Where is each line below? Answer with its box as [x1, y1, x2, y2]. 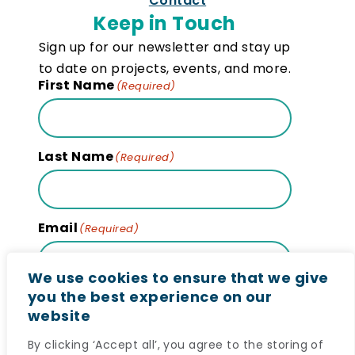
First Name [38, 76, 115, 95]
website [28, 306, 91, 326]
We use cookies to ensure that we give [28, 268, 329, 288]
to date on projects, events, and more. [38, 59, 292, 78]
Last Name [38, 147, 114, 166]
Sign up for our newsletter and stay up [39, 38, 291, 57]
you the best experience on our [28, 287, 273, 307]
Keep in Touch [94, 10, 236, 37]
